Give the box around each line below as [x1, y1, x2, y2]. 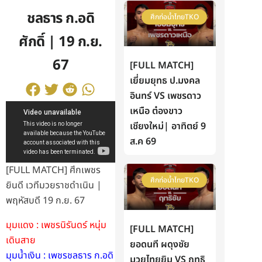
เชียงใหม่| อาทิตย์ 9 [130, 119, 206, 134]
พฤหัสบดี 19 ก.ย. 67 [6, 194, 85, 208]
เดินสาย [6, 233, 36, 248]
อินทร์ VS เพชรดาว [130, 89, 202, 104]
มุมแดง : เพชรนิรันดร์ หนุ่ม [6, 218, 106, 233]
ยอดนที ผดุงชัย [130, 237, 190, 251]
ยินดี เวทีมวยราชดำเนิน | [6, 178, 102, 193]
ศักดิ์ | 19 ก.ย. [19, 32, 102, 53]
